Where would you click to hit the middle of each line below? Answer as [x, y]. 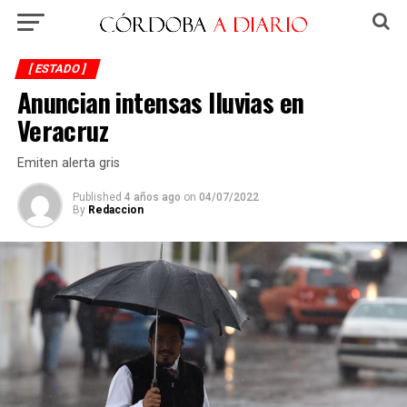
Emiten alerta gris [68, 163]
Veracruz [63, 130]
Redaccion [115, 210]
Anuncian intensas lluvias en [160, 102]
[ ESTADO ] [57, 69]
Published [97, 197]
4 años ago [152, 197]
